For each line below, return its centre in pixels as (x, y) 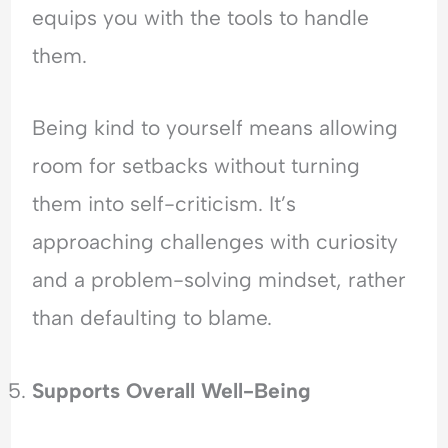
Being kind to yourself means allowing (215, 128)
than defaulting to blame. (152, 318)
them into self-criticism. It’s (164, 204)
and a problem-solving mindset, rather (219, 280)
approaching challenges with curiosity (215, 242)
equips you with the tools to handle (201, 17)
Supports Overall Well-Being (172, 390)
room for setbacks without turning (196, 166)
